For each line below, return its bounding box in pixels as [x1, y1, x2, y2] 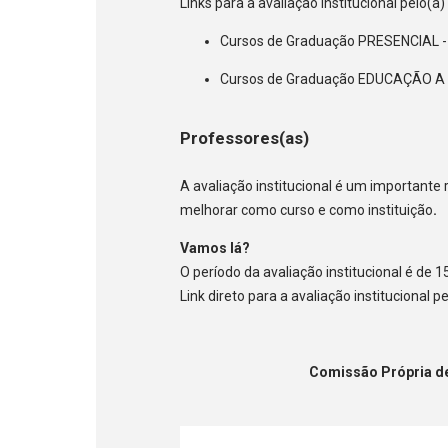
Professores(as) [180, 128, 314, 148]
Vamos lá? [180, 239, 254, 256]
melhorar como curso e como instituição [180, 201, 434, 218]
